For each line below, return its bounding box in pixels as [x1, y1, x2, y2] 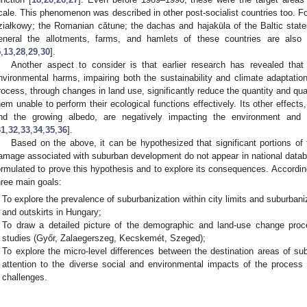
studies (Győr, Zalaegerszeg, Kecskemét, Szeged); [2, 233, 206, 244]
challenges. [2, 272, 48, 283]
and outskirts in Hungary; [2, 207, 102, 218]
